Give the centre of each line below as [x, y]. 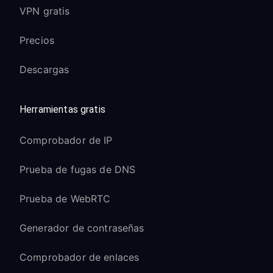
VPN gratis [45, 11]
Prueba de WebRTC [65, 199]
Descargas [44, 69]
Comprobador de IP [66, 140]
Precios [37, 40]
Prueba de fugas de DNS [78, 169]
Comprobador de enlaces [80, 257]
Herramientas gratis [62, 109]
